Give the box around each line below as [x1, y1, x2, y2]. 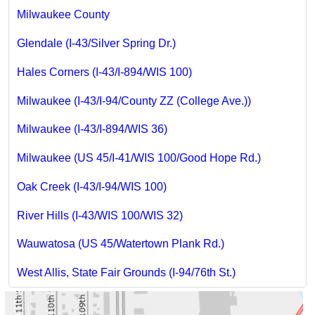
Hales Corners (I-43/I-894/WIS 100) [16, 65, 192, 78]
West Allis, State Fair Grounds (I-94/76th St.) [16, 266, 236, 279]
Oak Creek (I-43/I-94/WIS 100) [16, 180, 167, 193]
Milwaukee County [16, 8, 110, 21]
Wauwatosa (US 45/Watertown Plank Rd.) [16, 238, 224, 250]
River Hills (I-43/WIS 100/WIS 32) [16, 209, 183, 221]
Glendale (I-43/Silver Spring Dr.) [16, 37, 176, 50]
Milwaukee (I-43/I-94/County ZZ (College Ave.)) [16, 94, 251, 107]
